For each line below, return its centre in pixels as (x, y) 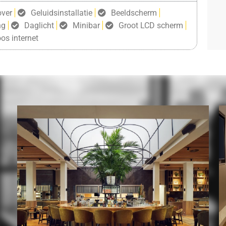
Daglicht (39, 25)
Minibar (86, 25)
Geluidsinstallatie (61, 13)
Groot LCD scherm (151, 25)
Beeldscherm (134, 13)
